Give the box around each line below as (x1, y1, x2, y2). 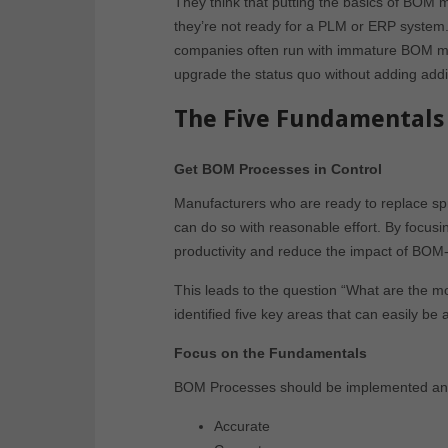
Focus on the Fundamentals (174, 345, 367, 362)
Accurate (214, 418, 270, 435)
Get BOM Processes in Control (174, 161, 382, 178)
